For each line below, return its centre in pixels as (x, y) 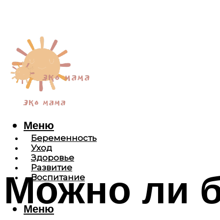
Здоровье (53, 158)
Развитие (52, 168)
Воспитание (58, 178)
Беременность (64, 138)
